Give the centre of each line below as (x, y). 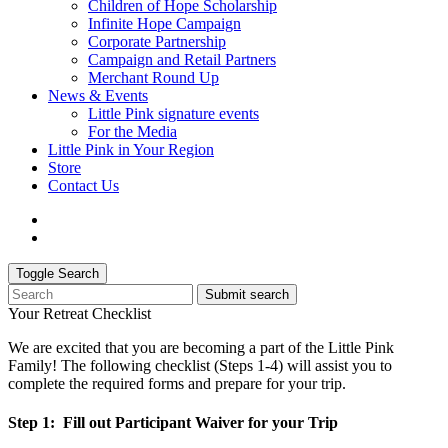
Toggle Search (57, 273)
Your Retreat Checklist (79, 313)
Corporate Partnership (157, 41)
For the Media (132, 131)
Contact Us (83, 185)
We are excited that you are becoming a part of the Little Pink (201, 347)
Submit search (247, 294)
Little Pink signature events (173, 113)
